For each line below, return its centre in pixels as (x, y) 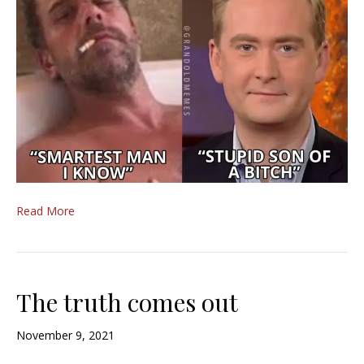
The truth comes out (127, 303)
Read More (45, 211)
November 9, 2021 (65, 336)
